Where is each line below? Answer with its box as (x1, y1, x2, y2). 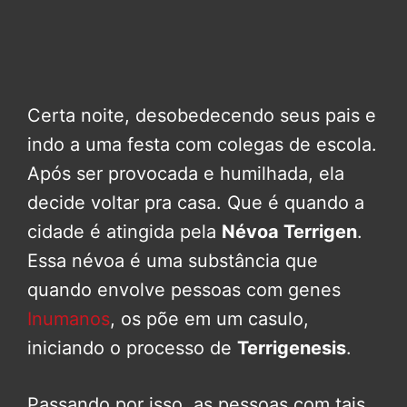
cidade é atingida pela (27, 221, 222, 243)
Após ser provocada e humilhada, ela (27, 163, 344, 185)
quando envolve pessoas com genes (27, 279, 341, 302)
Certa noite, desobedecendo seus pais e (27, 104, 376, 127)
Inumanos (27, 308, 110, 331)
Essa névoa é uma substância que (27, 250, 318, 273)
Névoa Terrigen (222, 221, 357, 243)
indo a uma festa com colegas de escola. (27, 134, 377, 156)
